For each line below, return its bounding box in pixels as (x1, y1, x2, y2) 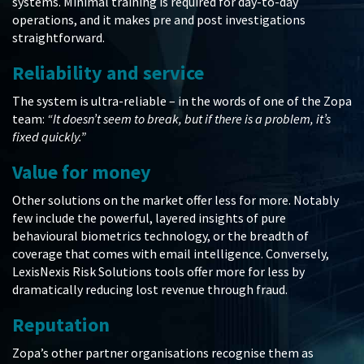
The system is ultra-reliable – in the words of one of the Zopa (12, 93, 352, 110)
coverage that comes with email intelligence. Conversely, (12, 245, 329, 262)
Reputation (12, 312, 110, 338)
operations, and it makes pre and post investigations (12, 11, 305, 28)
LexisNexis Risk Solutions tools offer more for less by (12, 263, 305, 280)
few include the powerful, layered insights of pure (12, 210, 286, 227)
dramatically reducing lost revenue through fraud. (12, 281, 288, 298)
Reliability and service (12, 60, 204, 86)
